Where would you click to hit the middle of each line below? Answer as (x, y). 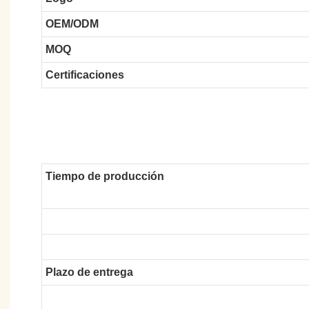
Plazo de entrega (89, 272)
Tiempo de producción (104, 176)
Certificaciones (84, 74)
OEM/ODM (72, 23)
